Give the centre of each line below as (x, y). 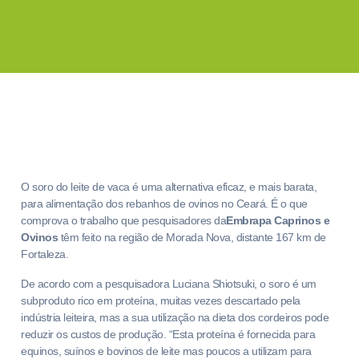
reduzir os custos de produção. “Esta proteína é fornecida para (168, 334)
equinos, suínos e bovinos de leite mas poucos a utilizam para (166, 351)
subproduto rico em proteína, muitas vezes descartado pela (161, 301)
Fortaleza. (44, 254)
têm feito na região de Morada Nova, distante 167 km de (192, 237)
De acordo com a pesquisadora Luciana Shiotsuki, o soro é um (169, 284)
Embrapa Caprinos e (278, 220)
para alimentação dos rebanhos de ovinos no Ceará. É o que (164, 204)
